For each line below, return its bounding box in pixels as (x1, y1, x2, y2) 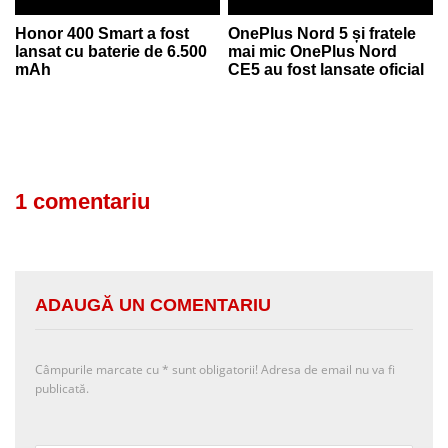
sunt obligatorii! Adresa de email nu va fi (169, 360, 395, 378)
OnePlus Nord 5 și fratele (228, 24, 417, 42)
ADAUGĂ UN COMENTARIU (35, 294, 271, 315)
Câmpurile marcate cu (35, 360, 162, 378)
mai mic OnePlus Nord (228, 42, 398, 60)
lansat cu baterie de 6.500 (15, 42, 207, 60)
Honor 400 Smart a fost (15, 24, 189, 42)
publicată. (35, 379, 89, 397)
